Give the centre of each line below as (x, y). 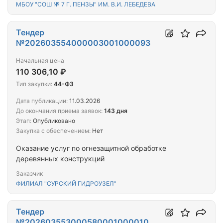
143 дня (116, 111)
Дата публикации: (42, 101)
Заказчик (29, 174)
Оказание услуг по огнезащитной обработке (91, 148)
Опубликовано (53, 121)
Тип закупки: (34, 84)
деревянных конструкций (60, 159)
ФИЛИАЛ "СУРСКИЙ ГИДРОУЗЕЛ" (66, 184)
